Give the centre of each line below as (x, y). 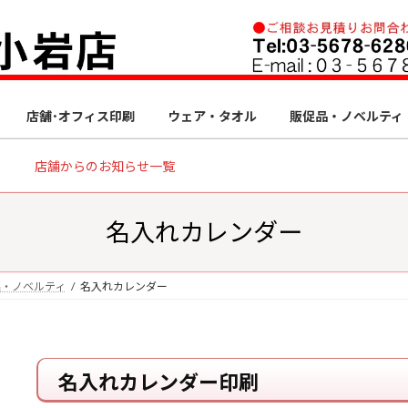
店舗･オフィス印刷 (81, 116)
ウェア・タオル (212, 116)
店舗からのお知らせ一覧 (104, 166)
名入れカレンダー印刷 (158, 382)
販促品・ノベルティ (347, 116)
